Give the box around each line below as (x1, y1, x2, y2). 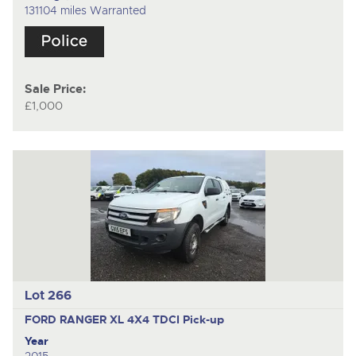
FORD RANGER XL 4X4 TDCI (24, 312, 183, 327)
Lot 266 (24, 286, 72, 304)
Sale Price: (24, 81, 86, 97)
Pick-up (182, 312, 224, 327)
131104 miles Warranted (24, 2, 146, 17)
